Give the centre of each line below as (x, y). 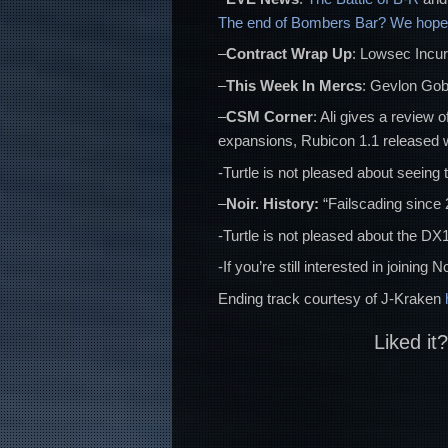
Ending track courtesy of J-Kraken (331, 298)
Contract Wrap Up (289, 54)
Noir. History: (272, 204)
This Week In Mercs (294, 85)
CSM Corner (269, 117)
